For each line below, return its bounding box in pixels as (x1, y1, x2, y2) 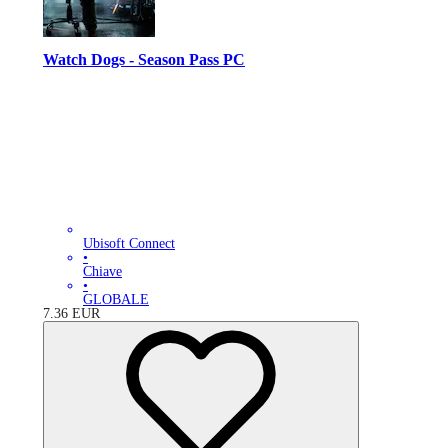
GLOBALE (83, 291, 149, 307)
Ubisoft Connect (83, 235, 175, 251)
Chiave (83, 263, 122, 279)
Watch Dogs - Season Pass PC (43, 50, 245, 70)
